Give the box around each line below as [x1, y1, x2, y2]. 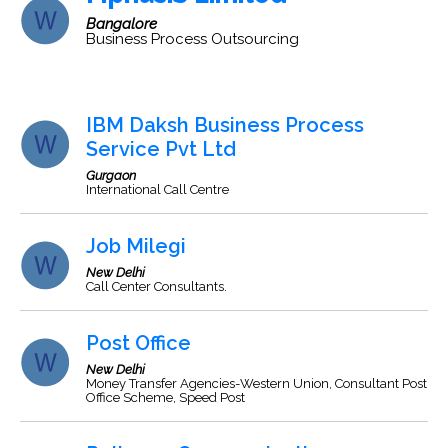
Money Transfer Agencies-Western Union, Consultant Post [86, 376, 427, 391]
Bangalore [86, 15, 157, 33]
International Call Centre [86, 182, 229, 197]
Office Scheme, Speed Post [86, 390, 245, 405]
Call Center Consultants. [86, 279, 227, 294]
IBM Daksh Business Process [86, 113, 364, 137]
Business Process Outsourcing [86, 30, 299, 48]
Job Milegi [86, 234, 186, 258]
